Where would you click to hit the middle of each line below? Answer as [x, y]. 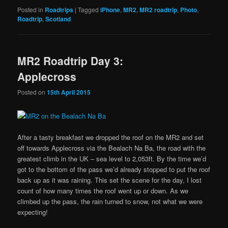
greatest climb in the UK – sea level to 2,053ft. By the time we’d [112, 158]
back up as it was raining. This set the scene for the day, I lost [110, 180]
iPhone [110, 9]
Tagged [89, 9]
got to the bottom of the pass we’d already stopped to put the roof [114, 169]
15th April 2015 [69, 92]
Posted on [32, 92]
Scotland [58, 19]
